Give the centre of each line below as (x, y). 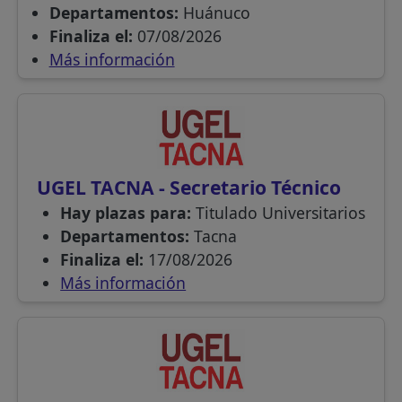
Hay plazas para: (128, 213)
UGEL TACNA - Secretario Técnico (188, 188)
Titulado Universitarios (281, 213)
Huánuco (216, 13)
